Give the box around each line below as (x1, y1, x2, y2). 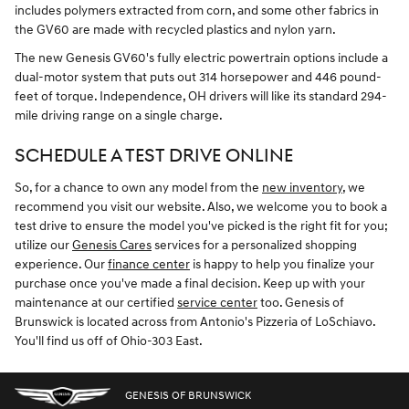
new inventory (262, 179, 342, 195)
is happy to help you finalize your (190, 256, 374, 272)
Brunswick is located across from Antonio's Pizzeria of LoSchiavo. (15, 313, 375, 330)
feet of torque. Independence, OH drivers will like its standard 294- (15, 89, 387, 105)
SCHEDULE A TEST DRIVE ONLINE (15, 144, 293, 169)
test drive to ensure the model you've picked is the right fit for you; (15, 217, 388, 234)
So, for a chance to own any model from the (15, 179, 262, 195)
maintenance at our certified (15, 294, 177, 310)
